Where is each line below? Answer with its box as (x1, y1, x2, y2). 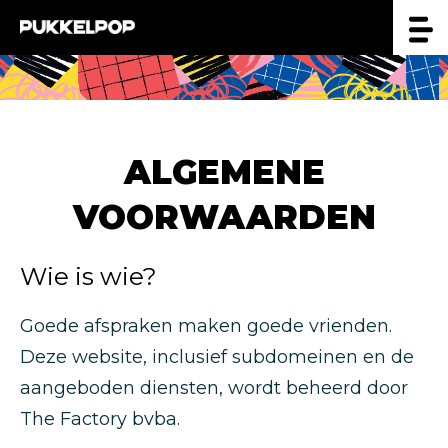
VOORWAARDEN (72, 197, 376, 237)
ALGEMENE (123, 152, 325, 192)
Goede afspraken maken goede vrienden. (20, 315, 392, 337)
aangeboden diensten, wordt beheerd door (20, 377, 408, 399)
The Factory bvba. (20, 408, 180, 430)
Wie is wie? (20, 261, 157, 291)
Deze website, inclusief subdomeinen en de (20, 346, 414, 368)
